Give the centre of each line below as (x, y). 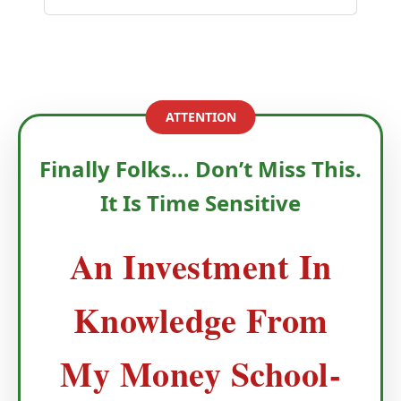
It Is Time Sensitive (200, 202)
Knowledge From (200, 320)
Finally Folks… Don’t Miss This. (200, 168)
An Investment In (200, 266)
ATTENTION (200, 116)
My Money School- (200, 373)
